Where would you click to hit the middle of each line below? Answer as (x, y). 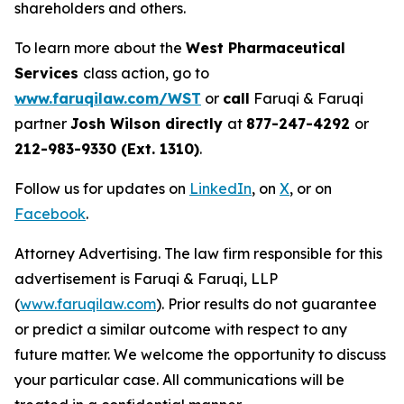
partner (42, 123)
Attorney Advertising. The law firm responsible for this (198, 253)
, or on (311, 188)
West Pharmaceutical (266, 47)
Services (49, 73)
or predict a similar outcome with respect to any (181, 329)
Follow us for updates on (102, 188)
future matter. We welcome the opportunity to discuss (200, 354)
